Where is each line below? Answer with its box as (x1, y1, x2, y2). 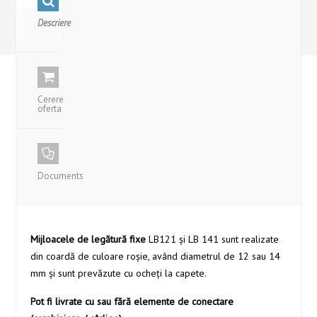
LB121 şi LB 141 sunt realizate (146, 233, 279, 246)
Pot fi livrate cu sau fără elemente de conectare (30, 295, 234, 309)
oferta (38, 103, 62, 115)
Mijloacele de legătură (30, 233, 130, 246)
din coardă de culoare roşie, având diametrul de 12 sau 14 (30, 250, 281, 263)
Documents (38, 170, 84, 183)
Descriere (38, 17, 71, 30)
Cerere (38, 93, 64, 106)
